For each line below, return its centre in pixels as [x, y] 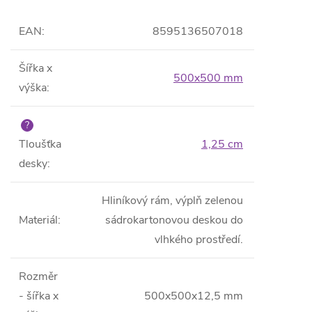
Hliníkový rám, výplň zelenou [172, 201]
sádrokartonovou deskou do [174, 220]
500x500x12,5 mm [194, 296]
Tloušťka [40, 144]
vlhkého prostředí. [199, 240]
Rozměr [38, 276]
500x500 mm [208, 78]
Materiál [38, 220]
